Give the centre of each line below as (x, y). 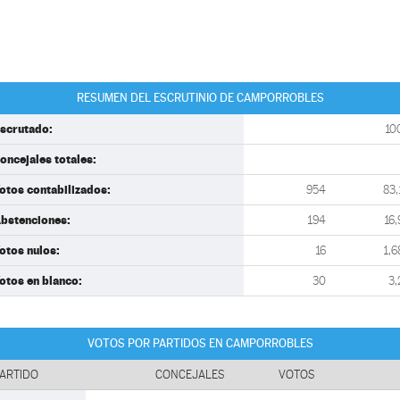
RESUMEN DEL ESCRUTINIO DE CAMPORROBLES (200, 98)
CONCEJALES (190, 375)
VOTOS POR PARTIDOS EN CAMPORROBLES (200, 343)
